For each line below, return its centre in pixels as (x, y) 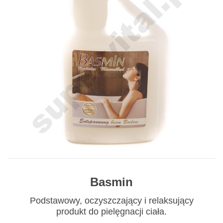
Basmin (111, 182)
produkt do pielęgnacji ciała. (111, 212)
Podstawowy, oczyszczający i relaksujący (111, 201)
